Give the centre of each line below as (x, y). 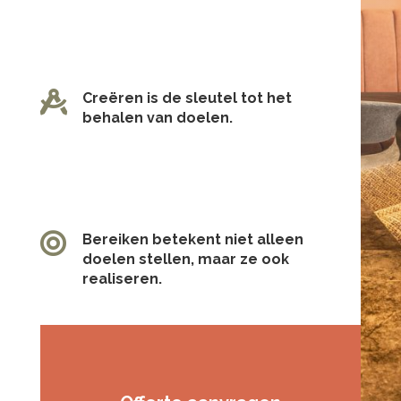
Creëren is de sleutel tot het (187, 98)
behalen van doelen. (157, 117)
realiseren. (122, 278)
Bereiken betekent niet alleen (192, 239)
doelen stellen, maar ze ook (185, 259)
